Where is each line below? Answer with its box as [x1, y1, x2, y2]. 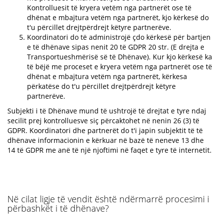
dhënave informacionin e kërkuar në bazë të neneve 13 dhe [7, 136, 204, 145]
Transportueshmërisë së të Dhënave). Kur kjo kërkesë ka [27, 52, 212, 61]
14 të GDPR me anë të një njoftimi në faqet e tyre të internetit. [7, 145, 212, 155]
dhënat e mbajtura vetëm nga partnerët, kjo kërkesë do [27, 13, 209, 22]
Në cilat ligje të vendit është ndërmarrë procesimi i [7, 193, 209, 205]
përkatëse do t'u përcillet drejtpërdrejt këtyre [27, 82, 176, 91]
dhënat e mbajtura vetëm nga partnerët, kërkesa [27, 72, 187, 81]
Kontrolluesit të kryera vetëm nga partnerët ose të [27, 3, 192, 12]
